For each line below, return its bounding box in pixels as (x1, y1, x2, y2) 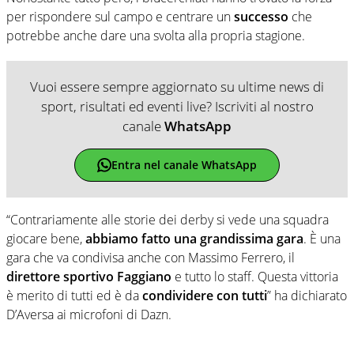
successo (234, 7, 292, 25)
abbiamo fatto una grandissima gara (85, 229, 303, 247)
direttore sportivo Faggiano (6, 267, 175, 285)
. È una (303, 229, 341, 247)
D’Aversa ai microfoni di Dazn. (6, 305, 171, 323)
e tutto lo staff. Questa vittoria (175, 267, 338, 285)
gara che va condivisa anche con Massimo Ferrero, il (6, 248, 295, 266)
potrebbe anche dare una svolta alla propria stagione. (6, 26, 305, 44)
